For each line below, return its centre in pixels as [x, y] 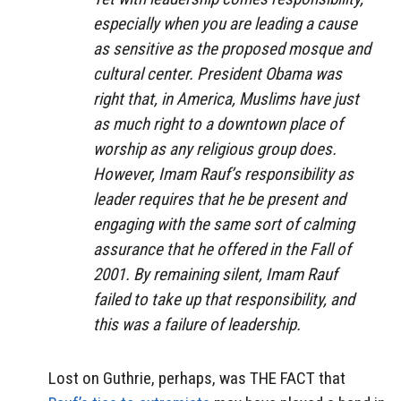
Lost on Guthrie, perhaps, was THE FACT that [197, 379]
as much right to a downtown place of [218, 124]
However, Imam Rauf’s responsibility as [223, 174]
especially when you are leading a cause [225, 23]
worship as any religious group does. [215, 149]
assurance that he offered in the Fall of [222, 249]
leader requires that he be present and [219, 199]
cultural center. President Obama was [218, 73]
